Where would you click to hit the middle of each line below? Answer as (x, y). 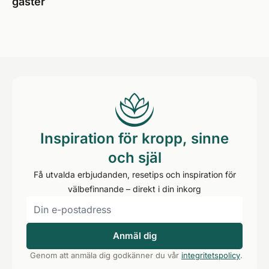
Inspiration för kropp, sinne (134, 138)
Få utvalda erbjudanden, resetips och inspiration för (134, 174)
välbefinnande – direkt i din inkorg (134, 189)
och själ (134, 158)
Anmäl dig (134, 236)
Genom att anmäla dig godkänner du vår (106, 255)
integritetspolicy (211, 255)
